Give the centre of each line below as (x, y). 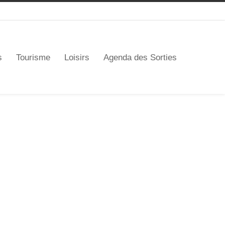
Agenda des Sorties (140, 57)
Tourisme (33, 57)
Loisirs (77, 57)
